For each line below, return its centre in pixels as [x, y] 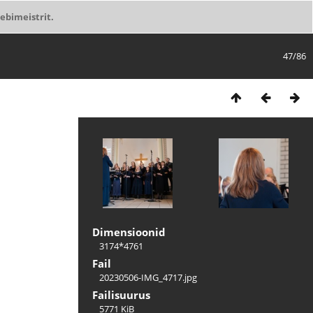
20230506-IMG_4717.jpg [148, 277]
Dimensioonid [129, 232]
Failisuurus [121, 295]
